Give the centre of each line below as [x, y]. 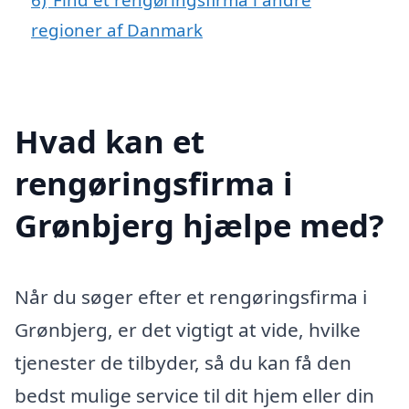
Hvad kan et [110, 141]
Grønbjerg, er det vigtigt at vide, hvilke [188, 329]
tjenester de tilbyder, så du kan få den [183, 362]
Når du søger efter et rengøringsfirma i [191, 296]
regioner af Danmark [117, 29]
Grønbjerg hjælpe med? [199, 225]
